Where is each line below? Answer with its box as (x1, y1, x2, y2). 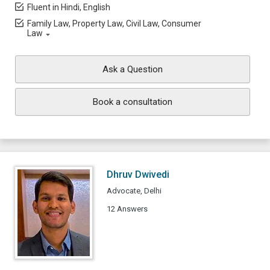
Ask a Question (102, 64, 163, 75)
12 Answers (107, 204, 148, 213)
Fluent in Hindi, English (27, 2, 110, 12)
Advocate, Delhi (107, 186, 162, 195)
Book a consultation (93, 96, 172, 107)
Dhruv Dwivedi (107, 169, 169, 180)
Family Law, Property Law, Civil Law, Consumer (27, 19, 201, 28)
